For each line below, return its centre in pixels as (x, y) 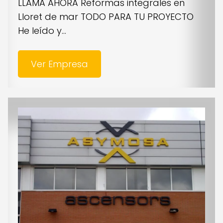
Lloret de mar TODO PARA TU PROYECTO (106, 16)
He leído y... (42, 30)
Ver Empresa (59, 64)
